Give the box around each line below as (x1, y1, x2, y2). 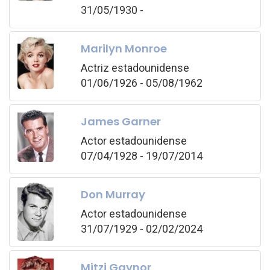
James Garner (80, 113, 161, 129)
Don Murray (80, 186, 145, 202)
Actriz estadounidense (80, 61, 189, 74)
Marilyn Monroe (80, 40, 167, 56)
